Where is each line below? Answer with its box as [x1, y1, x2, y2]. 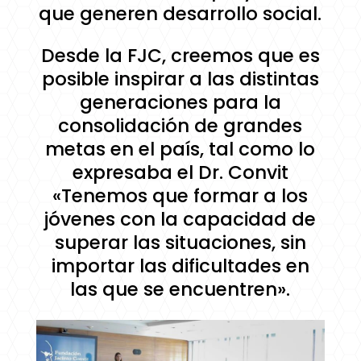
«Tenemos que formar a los [52, 183, 309, 210]
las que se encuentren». [70, 276, 291, 303]
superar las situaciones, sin [54, 230, 306, 256]
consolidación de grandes [58, 113, 303, 139]
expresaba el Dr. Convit [72, 160, 288, 186]
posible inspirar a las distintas [41, 66, 319, 93]
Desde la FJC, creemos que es [40, 43, 320, 69]
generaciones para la [79, 89, 281, 116]
